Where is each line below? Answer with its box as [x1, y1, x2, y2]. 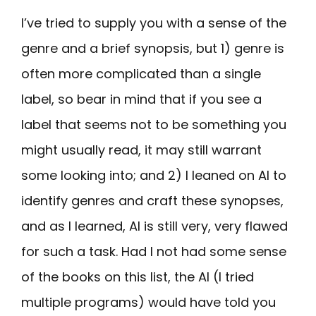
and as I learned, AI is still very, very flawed [21, 217, 288, 236]
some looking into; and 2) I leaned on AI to [21, 166, 286, 185]
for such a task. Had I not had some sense [21, 243, 286, 261]
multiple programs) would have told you [21, 293, 276, 312]
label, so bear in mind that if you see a [21, 90, 262, 109]
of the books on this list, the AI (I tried [21, 268, 254, 286]
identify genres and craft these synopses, [21, 192, 284, 210]
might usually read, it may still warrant [21, 141, 262, 159]
